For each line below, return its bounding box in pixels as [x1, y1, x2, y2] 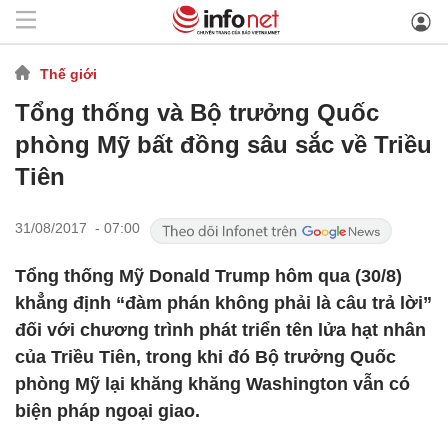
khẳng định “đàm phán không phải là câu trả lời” [15, 293, 432, 313]
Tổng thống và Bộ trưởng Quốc [15, 99, 379, 126]
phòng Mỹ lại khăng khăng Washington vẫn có [15, 374, 410, 394]
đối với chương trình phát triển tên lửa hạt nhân [15, 320, 426, 340]
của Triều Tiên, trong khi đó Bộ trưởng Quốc [15, 347, 396, 367]
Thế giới [40, 65, 97, 82]
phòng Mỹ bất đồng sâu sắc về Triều [15, 131, 432, 158]
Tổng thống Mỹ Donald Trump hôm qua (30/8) [15, 266, 402, 286]
